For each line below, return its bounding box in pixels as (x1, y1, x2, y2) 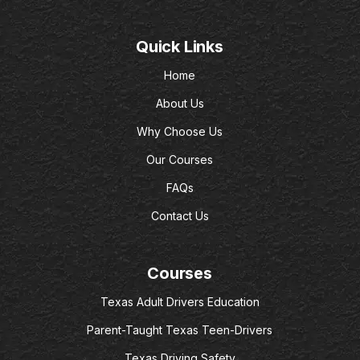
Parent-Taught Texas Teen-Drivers (87, 323, 272, 337)
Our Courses (146, 153, 213, 167)
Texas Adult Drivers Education (100, 295, 260, 309)
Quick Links (136, 37, 223, 57)
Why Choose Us (137, 125, 223, 139)
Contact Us (150, 209, 209, 223)
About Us (155, 96, 204, 111)
